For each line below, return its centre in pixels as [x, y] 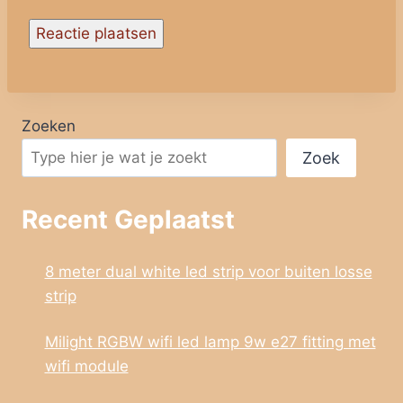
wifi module [86, 366]
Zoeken [49, 126]
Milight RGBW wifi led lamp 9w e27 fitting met [210, 341]
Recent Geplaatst [128, 219]
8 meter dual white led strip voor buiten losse [208, 271]
